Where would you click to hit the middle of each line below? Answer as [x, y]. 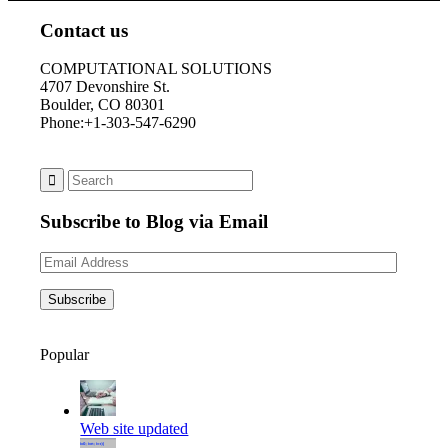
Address [65, 277]
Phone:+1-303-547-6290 [118, 123]
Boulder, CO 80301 [103, 105]
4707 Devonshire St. [105, 87]
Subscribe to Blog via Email [154, 222]
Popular [65, 354]
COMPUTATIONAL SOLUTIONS [156, 69]
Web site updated [134, 428]
